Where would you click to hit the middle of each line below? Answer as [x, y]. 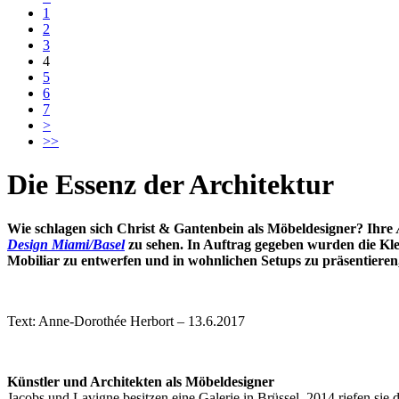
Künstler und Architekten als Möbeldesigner [141, 381]
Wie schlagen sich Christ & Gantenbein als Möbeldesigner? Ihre [202, 228]
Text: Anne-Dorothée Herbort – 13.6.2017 [126, 321]
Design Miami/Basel [66, 244]
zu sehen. [156, 244]
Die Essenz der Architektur [171, 185]
